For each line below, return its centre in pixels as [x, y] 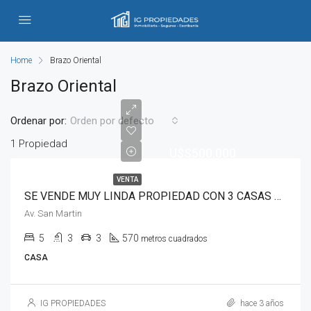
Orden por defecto [112, 121]
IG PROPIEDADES [73, 303]
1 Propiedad [39, 144]
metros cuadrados [174, 239]
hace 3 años [261, 303]
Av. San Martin [53, 213]
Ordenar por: [39, 120]
